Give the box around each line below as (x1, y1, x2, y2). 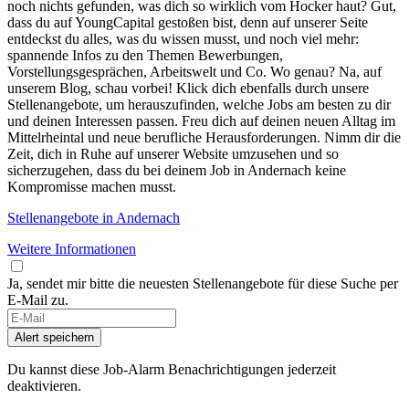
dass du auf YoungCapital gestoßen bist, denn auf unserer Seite (7, 15, 368, 31)
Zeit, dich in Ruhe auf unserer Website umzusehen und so (7, 146, 339, 163)
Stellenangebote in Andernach (7, 210, 180, 226)
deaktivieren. (7, 378, 81, 394)
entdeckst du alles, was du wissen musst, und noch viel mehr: (7, 31, 359, 47)
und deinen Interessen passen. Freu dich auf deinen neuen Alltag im (7, 113, 395, 130)
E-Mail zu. (7, 292, 68, 309)
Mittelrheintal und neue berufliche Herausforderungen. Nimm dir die (7, 130, 401, 146)
